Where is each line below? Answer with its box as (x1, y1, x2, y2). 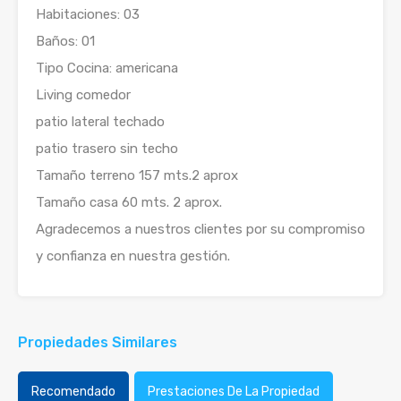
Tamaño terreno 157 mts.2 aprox (36, 167, 238, 184)
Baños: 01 (36, 33, 95, 50)
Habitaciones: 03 (36, 6, 140, 23)
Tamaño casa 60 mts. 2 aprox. (36, 194, 222, 211)
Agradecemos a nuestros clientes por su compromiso (36, 221, 365, 238)
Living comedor (36, 87, 131, 104)
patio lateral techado (36, 114, 165, 131)
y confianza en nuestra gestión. (36, 248, 230, 265)
